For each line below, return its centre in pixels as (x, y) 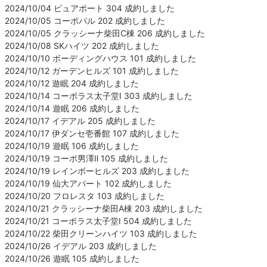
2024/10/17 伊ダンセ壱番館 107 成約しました (92, 133)
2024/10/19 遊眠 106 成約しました (72, 145)
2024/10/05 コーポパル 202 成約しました (85, 20)
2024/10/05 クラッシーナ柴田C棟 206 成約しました (105, 33)
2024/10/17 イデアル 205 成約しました (80, 120)
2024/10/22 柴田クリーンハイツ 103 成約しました (101, 233)
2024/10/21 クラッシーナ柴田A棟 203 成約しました (104, 208)
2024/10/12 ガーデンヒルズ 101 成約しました (92, 70)
